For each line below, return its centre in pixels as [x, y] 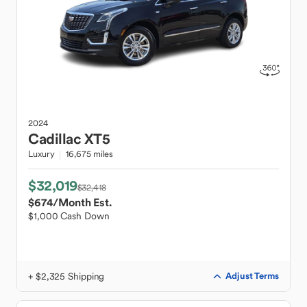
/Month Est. [82, 202]
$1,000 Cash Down [69, 216]
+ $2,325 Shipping [66, 276]
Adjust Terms [252, 276]
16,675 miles [90, 154]
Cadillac [54, 139]
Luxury [41, 154]
